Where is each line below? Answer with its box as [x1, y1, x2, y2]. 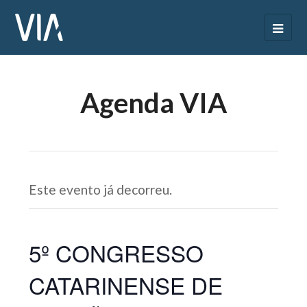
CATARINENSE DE [29, 269, 223, 301]
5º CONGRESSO [29, 236, 204, 269]
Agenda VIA [80, 86, 227, 119]
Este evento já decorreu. [29, 182, 173, 197]
